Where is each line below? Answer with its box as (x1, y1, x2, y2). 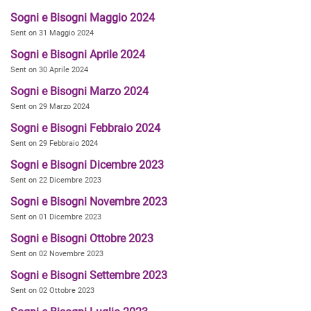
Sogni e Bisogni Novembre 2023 (10, 195, 167, 208)
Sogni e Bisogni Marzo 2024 (10, 85, 149, 98)
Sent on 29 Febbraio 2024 (10, 139, 98, 148)
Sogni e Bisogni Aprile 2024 (10, 48, 145, 61)
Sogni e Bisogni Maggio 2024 (10, 11, 155, 24)
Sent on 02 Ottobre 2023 (10, 286, 94, 295)
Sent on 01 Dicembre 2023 (10, 212, 101, 221)
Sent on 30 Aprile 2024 (10, 65, 88, 74)
